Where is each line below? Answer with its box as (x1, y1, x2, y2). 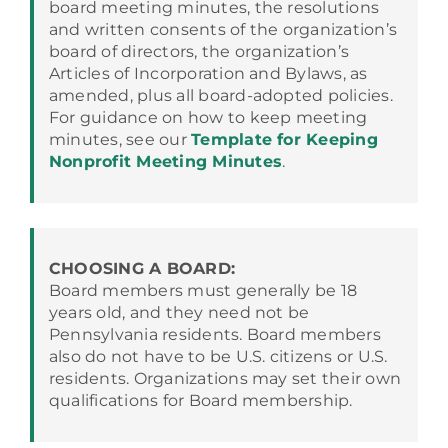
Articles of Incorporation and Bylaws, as (48, 64, 368, 83)
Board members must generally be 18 (48, 281, 358, 300)
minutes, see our (48, 130, 192, 149)
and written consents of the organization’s (48, 20, 398, 39)
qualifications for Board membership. (48, 391, 353, 410)
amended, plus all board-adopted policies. (48, 86, 393, 105)
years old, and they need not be (48, 303, 310, 322)
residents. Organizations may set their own (48, 369, 402, 388)
